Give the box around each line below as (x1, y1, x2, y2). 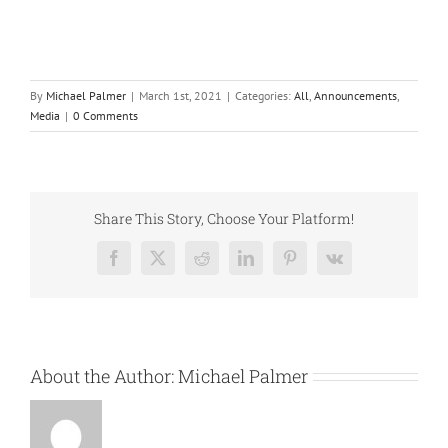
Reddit (200, 256, 242, 273)
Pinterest (288, 256, 342, 273)
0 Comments (73, 107, 138, 123)
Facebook (112, 256, 174, 273)
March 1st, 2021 (139, 87, 222, 103)
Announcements (314, 87, 397, 103)
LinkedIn (244, 256, 302, 273)
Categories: (235, 87, 294, 103)
